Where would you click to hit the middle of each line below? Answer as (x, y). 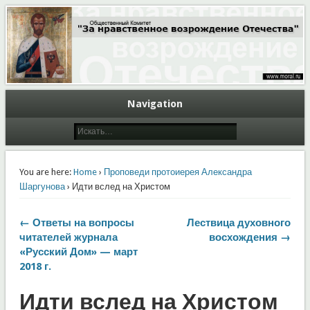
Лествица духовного (239, 222)
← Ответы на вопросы (76, 222)
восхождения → (250, 237)
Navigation (155, 103)
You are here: (45, 172)
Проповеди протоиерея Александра (177, 172)
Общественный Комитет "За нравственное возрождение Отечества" (140, 6)
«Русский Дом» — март (78, 252)
